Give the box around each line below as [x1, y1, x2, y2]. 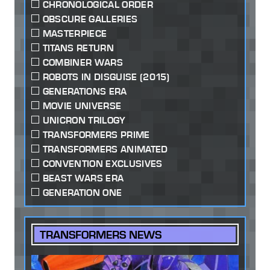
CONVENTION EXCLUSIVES [42, 157, 163, 169]
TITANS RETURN [42, 42, 114, 54]
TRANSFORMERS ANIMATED [42, 143, 168, 155]
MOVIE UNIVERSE [42, 99, 122, 111]
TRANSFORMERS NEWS [40, 227, 162, 242]
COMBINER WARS [42, 56, 123, 68]
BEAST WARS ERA [42, 172, 124, 184]
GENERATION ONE [42, 186, 122, 198]
